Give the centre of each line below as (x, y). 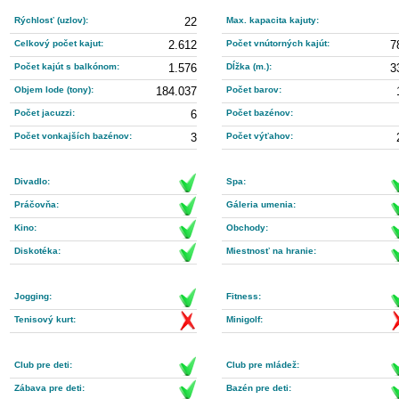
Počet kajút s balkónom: (67, 66)
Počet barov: (254, 90)
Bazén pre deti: (259, 388)
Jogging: (33, 296)
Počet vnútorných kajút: (278, 43)
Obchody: (247, 228)
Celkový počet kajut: (59, 43)
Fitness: (244, 296)
